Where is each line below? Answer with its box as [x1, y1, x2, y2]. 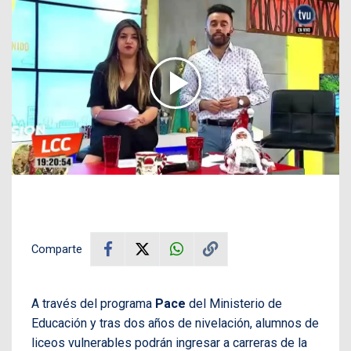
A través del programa [31, 295, 155, 311]
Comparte [31, 241, 82, 256]
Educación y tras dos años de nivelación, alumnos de [31, 315, 319, 331]
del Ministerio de [186, 295, 282, 311]
